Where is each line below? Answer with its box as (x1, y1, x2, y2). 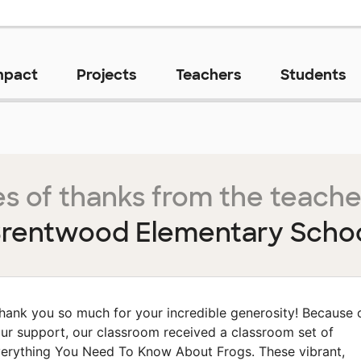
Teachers (175, 65, 242, 85)
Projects (76, 65, 137, 85)
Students (280, 65, 346, 85)
